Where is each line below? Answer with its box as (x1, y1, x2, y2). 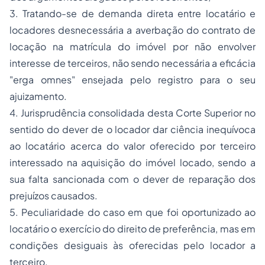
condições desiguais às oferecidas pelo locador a (9, 239, 256, 251)
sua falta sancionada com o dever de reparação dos (9, 173, 256, 185)
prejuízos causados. (9, 189, 98, 202)
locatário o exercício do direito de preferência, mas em (9, 222, 256, 235)
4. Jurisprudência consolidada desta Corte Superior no (9, 106, 256, 119)
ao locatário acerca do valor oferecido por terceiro (9, 140, 256, 152)
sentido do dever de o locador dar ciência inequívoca (9, 123, 256, 135)
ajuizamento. (9, 90, 67, 102)
